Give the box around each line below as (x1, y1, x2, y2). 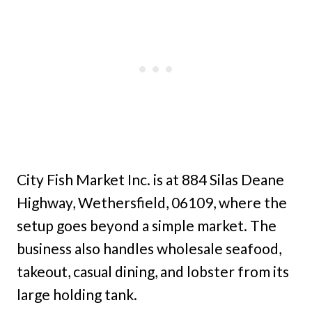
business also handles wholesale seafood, (17, 240, 281, 258)
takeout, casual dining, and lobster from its (17, 263, 289, 281)
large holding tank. (17, 286, 137, 304)
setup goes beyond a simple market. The (17, 217, 276, 235)
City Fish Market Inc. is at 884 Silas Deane (17, 171, 284, 189)
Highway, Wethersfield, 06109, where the (17, 194, 287, 212)
